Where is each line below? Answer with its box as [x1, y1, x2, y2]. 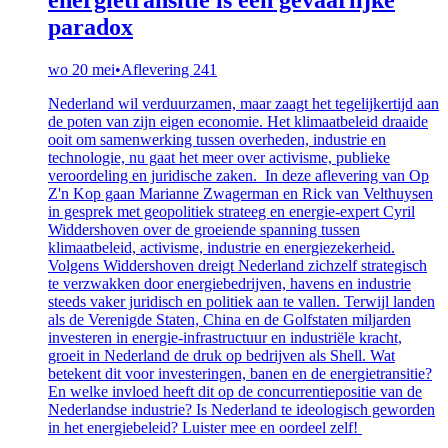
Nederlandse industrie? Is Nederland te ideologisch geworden [48, 400, 435, 418]
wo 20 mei [48, 60, 115, 78]
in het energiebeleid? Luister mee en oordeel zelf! [48, 418, 362, 436]
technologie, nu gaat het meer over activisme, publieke [48, 148, 390, 166]
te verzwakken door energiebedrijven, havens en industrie [48, 274, 411, 292]
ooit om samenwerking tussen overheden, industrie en [48, 130, 386, 148]
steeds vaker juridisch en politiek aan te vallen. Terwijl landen [48, 292, 435, 310]
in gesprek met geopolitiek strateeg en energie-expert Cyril [48, 202, 415, 220]
